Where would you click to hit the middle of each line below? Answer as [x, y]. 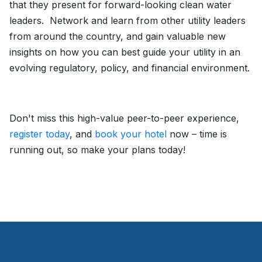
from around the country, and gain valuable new [118, 37]
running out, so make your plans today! [97, 150]
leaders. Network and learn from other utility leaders [127, 21]
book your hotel [131, 134]
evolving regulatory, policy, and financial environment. [131, 68]
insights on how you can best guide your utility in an [125, 52]
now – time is [197, 134]
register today [39, 134]
